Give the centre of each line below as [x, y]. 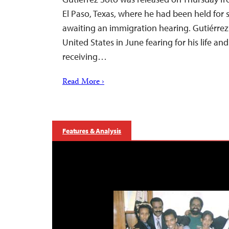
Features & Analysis [92, 131]
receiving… [85, 56]
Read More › [83, 82]
